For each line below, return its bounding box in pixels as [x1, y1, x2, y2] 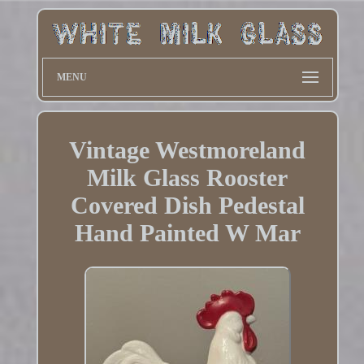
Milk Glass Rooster [87, 164, 288, 192]
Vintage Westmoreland [69, 136, 306, 164]
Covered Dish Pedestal [70, 192, 305, 219]
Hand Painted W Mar [74, 219, 301, 247]
